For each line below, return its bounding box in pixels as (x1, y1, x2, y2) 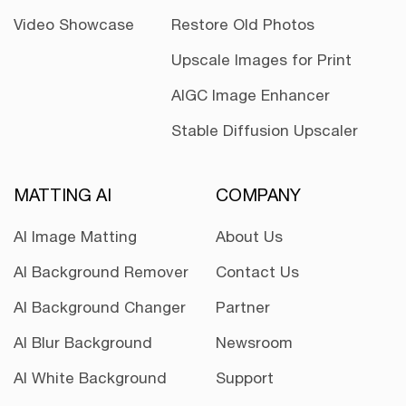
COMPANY (216, 184, 301, 205)
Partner (216, 297, 270, 316)
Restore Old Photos (171, 14, 314, 34)
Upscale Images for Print (171, 50, 352, 69)
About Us (216, 227, 283, 246)
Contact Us (216, 262, 299, 281)
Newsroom (216, 333, 293, 352)
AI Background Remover (14, 262, 188, 281)
